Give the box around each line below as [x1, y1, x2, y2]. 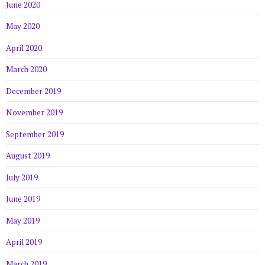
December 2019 [6, 85, 61, 96]
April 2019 [6, 237, 42, 248]
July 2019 [6, 172, 38, 183]
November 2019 [6, 107, 63, 118]
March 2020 [6, 64, 47, 75]
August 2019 [6, 150, 50, 161]
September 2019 [6, 128, 64, 140]
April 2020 [6, 42, 42, 53]
